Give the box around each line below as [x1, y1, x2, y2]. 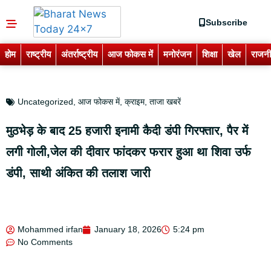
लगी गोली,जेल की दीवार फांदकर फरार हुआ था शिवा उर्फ [6, 145, 251, 158]
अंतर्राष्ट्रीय [61, 49, 97, 59]
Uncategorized [18, 97, 73, 106]
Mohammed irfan [18, 224, 83, 234]
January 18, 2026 [94, 224, 162, 234]
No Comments [18, 237, 73, 247]
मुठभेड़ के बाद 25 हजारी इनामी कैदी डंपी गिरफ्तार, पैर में [6, 124, 248, 137]
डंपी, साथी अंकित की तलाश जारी [6, 166, 151, 180]
